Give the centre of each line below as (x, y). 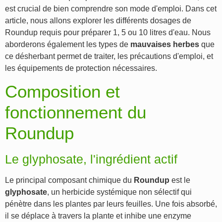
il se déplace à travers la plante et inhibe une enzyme (98, 216)
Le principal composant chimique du (69, 180)
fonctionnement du (76, 112)
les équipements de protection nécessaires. (81, 68)
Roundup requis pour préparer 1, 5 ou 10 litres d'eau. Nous (108, 33)
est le (180, 180)
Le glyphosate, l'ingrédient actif (91, 159)
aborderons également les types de (68, 45)
